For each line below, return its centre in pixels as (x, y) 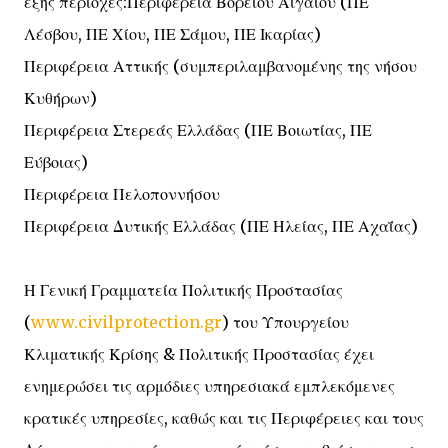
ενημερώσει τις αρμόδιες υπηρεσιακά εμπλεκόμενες (209, 386)
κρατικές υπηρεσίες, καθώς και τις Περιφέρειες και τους (224, 418)
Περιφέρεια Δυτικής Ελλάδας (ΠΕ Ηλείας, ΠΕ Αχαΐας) (221, 226)
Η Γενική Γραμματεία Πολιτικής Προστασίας (183, 290)
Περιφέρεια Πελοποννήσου (122, 194)
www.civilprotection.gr (126, 322)
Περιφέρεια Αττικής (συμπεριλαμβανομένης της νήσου (220, 66)
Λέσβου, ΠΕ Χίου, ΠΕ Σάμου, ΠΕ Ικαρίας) (172, 34)
